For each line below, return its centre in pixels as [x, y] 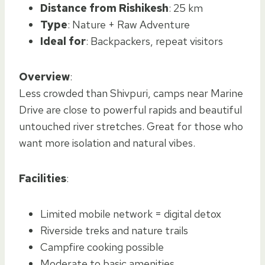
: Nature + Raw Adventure [129, 24]
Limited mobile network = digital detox [131, 214]
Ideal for [63, 41]
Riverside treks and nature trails [114, 230]
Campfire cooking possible [102, 247]
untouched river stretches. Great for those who [131, 126]
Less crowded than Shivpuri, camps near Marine [131, 93]
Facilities [43, 178]
